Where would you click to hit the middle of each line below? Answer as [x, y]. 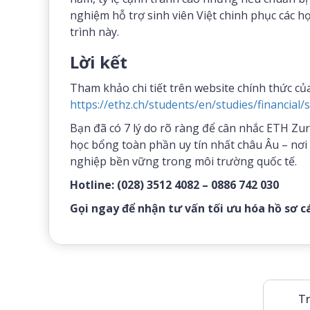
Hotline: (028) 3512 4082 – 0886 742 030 [174, 185]
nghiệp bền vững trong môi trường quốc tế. [183, 161]
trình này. [94, 32]
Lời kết [99, 62]
